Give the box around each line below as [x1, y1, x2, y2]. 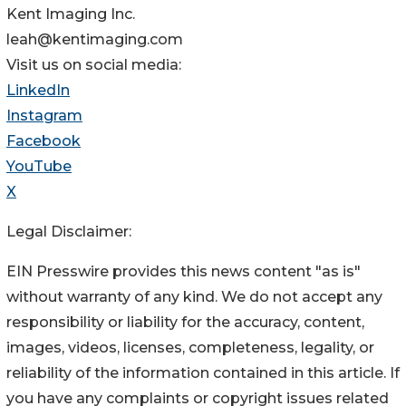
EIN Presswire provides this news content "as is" [6, 263, 361, 281]
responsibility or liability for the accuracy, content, [6, 314, 364, 332]
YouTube [6, 158, 72, 176]
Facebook [6, 132, 81, 150]
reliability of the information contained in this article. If [6, 364, 400, 382]
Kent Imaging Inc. [6, 5, 135, 24]
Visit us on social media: [6, 56, 181, 74]
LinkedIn [6, 82, 70, 100]
